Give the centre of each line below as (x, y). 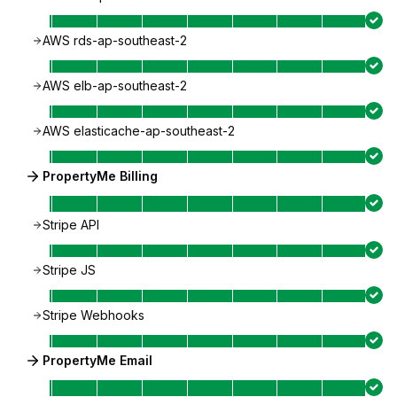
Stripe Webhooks (93, 315)
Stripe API (71, 225)
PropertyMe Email (97, 360)
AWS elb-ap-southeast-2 (115, 86)
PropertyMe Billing (100, 176)
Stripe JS (69, 270)
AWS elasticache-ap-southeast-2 (139, 131)
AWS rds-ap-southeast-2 (115, 40)
